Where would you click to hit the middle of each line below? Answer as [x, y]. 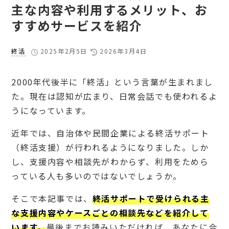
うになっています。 [51, 111]
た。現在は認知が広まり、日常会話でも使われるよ [114, 96]
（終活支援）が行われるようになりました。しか [110, 147]
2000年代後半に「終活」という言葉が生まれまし [112, 82]
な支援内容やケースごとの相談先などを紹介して [110, 213]
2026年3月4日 [123, 51]
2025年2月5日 [64, 51]
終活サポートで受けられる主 [151, 199]
